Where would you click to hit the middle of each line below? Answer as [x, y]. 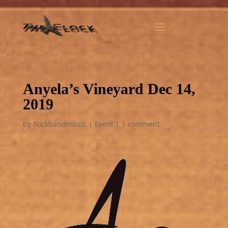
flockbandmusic [60, 124]
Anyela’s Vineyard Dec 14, [109, 89]
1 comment [140, 124]
